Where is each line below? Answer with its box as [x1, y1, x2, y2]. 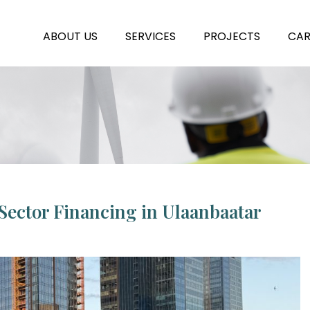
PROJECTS [203, 28, 260, 44]
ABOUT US [43, 28, 98, 44]
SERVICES [125, 28, 176, 44]
